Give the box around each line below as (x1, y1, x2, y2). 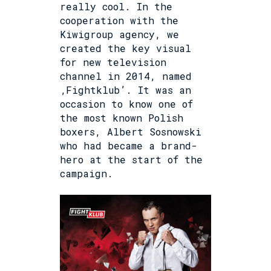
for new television (60, 55, 166, 68)
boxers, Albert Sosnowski (60, 125, 201, 138)
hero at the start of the (60, 152, 203, 166)
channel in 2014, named (60, 69, 192, 82)
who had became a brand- (60, 139, 197, 152)
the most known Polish (60, 111, 183, 124)
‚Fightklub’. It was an (60, 83, 191, 96)
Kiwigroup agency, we (60, 27, 179, 41)
